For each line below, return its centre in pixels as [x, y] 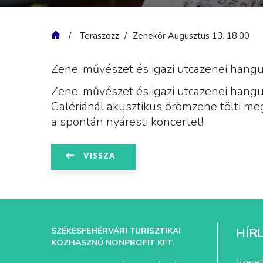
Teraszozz [100, 36]
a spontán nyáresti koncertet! [127, 122]
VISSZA [100, 156]
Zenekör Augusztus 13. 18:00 [191, 36]
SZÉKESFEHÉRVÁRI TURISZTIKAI [116, 231]
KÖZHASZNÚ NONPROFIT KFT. [112, 243]
